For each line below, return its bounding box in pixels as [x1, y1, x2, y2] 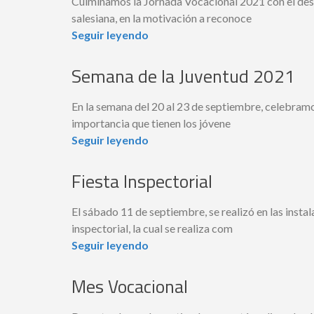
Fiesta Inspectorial [71, 167, 212, 195]
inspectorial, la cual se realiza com [71, 221, 233, 235]
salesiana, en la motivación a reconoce [71, 11, 252, 25]
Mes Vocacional [71, 272, 188, 300]
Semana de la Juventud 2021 [71, 62, 295, 90]
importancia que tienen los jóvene [71, 116, 231, 130]
